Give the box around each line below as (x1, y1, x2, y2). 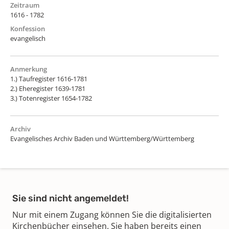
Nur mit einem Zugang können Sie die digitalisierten (12, 209, 212, 220)
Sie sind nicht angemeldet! (12, 192, 129, 204)
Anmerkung (10, 64, 47, 74)
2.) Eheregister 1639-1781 (10, 83, 85, 93)
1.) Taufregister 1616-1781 (10, 74, 87, 83)
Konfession (10, 24, 45, 33)
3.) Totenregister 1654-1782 (10, 93, 92, 103)
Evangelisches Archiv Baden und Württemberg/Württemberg (10, 133, 194, 143)
